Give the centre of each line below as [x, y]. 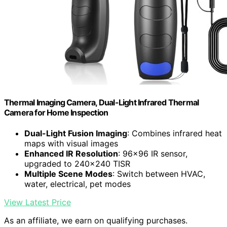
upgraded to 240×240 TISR [77, 164]
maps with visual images [71, 144]
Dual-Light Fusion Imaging [76, 134]
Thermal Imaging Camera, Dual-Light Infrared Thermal [102, 102]
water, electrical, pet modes [78, 184]
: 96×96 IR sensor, [153, 154]
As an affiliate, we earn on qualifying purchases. [96, 221]
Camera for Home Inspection [56, 112]
